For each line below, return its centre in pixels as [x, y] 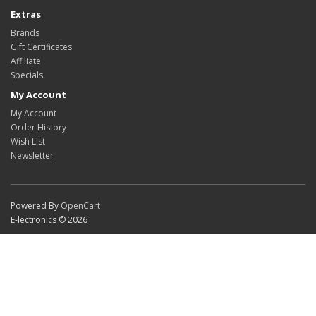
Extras [26, 14]
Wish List [28, 141]
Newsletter [32, 156]
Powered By [36, 206]
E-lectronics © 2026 [49, 220]
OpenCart [80, 206]
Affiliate [26, 61]
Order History [38, 127]
